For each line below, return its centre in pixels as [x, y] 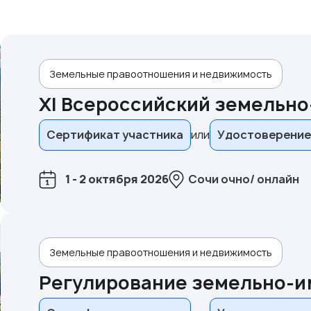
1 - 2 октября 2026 [117, 179]
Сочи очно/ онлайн [243, 179]
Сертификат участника [115, 135]
